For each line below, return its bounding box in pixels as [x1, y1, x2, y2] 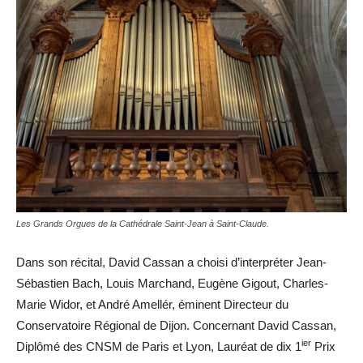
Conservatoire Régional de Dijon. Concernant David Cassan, [16, 318, 336, 332]
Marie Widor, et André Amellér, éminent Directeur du [16, 297, 288, 311]
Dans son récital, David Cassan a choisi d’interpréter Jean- [16, 255, 327, 269]
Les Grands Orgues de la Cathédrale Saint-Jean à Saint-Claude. [16, 219, 269, 228]
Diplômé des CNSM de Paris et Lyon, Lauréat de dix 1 [16, 340, 301, 353]
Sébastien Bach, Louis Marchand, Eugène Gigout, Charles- [16, 276, 328, 290]
